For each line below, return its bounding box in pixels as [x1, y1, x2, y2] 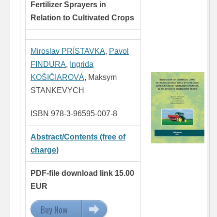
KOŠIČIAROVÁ [31, 73, 84, 82]
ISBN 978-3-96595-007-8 [31, 109, 117, 118]
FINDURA [31, 60, 66, 69]
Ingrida [70, 60, 93, 69]
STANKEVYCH [31, 86, 84, 95]
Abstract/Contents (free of [31, 133, 125, 141]
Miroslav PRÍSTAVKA [31, 47, 105, 56]
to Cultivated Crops [63, 14, 134, 22]
